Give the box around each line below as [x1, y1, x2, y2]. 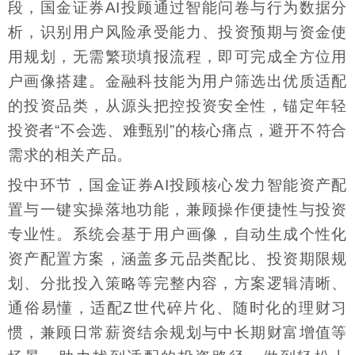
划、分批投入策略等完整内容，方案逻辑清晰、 [8, 274, 347, 292]
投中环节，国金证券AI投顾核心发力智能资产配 [8, 176, 347, 193]
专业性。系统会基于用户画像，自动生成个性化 [8, 225, 347, 242]
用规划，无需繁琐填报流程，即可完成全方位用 [8, 48, 347, 65]
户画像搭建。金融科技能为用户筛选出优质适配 [8, 72, 347, 90]
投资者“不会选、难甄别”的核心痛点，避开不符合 [8, 121, 347, 139]
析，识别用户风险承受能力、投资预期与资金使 [8, 23, 347, 40]
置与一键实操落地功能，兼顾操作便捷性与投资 [8, 200, 347, 218]
